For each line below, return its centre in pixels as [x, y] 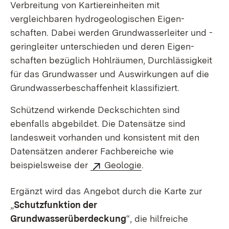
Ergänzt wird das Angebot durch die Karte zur [106, 191]
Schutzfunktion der [55, 205]
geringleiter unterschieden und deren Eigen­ [102, 47]
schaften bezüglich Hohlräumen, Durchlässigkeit [111, 60]
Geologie [123, 165]
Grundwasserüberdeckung [68, 219]
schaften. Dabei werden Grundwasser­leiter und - [111, 33]
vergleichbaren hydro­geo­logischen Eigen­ [97, 19]
